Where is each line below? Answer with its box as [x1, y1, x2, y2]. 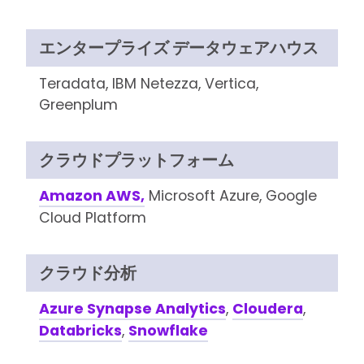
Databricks [38, 321, 122, 340]
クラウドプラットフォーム [38, 149, 234, 171]
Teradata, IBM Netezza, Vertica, [38, 74, 258, 93]
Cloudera [232, 299, 303, 318]
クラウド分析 [38, 262, 136, 284]
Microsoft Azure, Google [144, 186, 317, 206]
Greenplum [38, 95, 118, 115]
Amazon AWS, [38, 186, 145, 206]
